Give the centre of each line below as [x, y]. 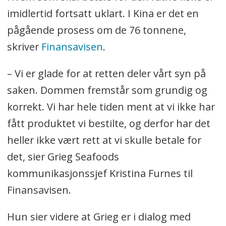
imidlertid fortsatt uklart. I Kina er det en [103, 14]
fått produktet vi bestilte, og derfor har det [108, 124]
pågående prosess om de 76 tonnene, [96, 30]
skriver [24, 47]
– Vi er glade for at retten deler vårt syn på [106, 74]
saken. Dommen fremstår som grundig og [107, 90]
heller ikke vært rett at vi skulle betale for [104, 140]
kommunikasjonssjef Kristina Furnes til [100, 174]
